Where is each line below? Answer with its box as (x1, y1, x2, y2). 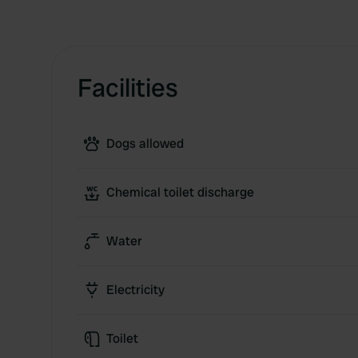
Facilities (78, 71, 178, 105)
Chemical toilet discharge (106, 184, 254, 201)
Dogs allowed (106, 135, 184, 152)
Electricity (106, 281, 165, 298)
